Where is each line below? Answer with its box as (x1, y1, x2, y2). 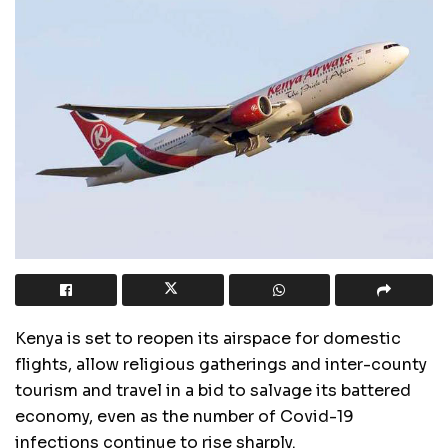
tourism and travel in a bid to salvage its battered (15, 379, 411, 401)
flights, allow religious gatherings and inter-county (15, 353, 427, 375)
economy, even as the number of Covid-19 (15, 405, 354, 427)
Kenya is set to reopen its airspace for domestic (15, 327, 401, 349)
